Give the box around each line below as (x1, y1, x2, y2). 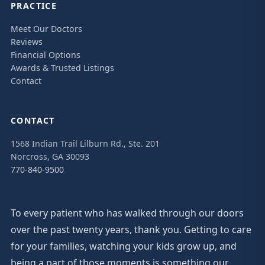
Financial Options (11, 49, 80, 60)
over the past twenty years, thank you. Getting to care (11, 222, 251, 236)
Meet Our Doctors (11, 22, 82, 34)
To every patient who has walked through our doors (11, 206, 244, 219)
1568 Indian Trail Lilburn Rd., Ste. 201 (11, 137, 160, 149)
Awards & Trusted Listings (11, 62, 114, 73)
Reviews (11, 35, 43, 47)
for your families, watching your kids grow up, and (11, 239, 237, 253)
